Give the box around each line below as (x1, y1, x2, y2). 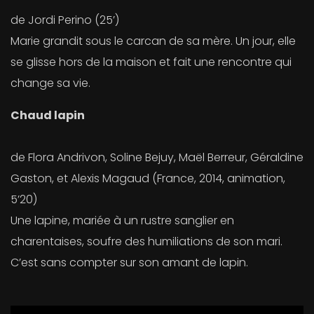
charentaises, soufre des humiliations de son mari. (11, 233, 282, 250)
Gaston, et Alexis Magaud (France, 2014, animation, (11, 170, 285, 187)
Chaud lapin (11, 107, 85, 124)
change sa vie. (11, 75, 90, 92)
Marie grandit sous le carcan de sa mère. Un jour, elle (11, 33, 296, 50)
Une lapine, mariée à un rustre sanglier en (11, 212, 234, 229)
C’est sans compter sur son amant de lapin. (11, 254, 248, 271)
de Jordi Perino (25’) (11, 12, 119, 29)
